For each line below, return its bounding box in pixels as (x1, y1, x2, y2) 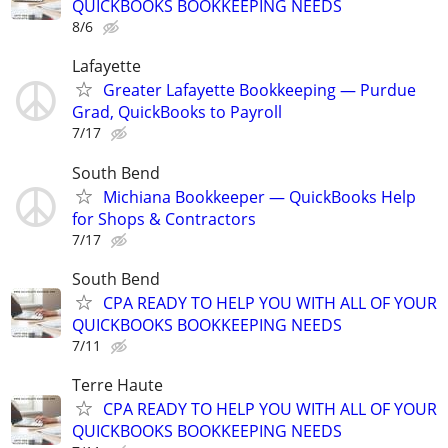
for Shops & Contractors (72, 207, 256, 230)
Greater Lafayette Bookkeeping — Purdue (103, 79, 416, 102)
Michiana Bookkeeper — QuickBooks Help (103, 185, 416, 208)
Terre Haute (72, 374, 163, 396)
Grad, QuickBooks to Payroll (72, 101, 282, 124)
